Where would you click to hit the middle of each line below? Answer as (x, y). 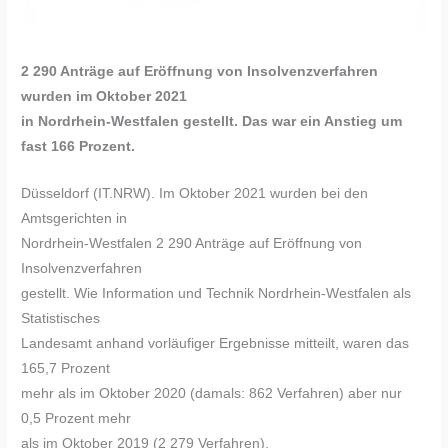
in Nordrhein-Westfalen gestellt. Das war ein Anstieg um (212, 122)
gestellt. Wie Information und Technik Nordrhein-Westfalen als (216, 294)
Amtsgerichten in (74, 219)
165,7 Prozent (66, 369)
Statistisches (61, 319)
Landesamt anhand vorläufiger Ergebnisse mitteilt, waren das (215, 344)
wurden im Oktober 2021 (104, 97)
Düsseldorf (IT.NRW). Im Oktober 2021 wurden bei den (195, 194)
